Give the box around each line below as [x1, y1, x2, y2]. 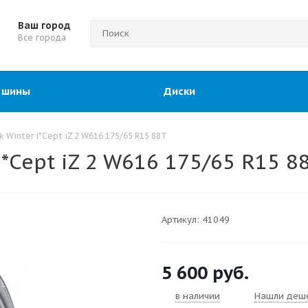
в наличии [175, 290, 220, 302]
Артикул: [162, 214, 199, 225]
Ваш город [18, 19, 70, 32]
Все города [18, 32, 66, 43]
